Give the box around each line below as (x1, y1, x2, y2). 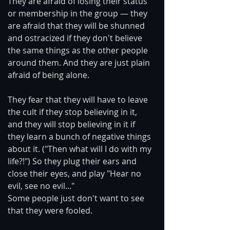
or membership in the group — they (8, 7, 149, 19)
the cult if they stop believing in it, (8, 106, 139, 118)
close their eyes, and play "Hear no (8, 167, 143, 179)
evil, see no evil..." (8, 180, 74, 191)
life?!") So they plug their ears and (8, 155, 139, 167)
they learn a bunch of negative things (8, 130, 153, 142)
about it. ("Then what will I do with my (8, 143, 154, 155)
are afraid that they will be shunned (8, 20, 147, 31)
